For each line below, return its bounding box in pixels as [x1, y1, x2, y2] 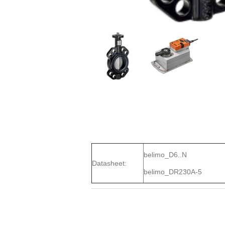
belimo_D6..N [144, 150, 187, 159]
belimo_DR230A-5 [144, 167, 202, 176]
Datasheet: [92, 159, 127, 167]
